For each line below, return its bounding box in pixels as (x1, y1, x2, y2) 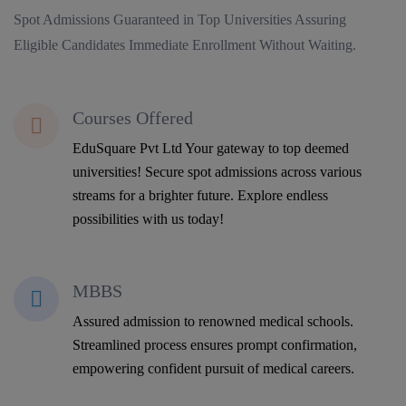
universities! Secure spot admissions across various (72, 163, 362, 179)
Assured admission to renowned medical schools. (72, 313, 353, 329)
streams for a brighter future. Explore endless (72, 187, 328, 203)
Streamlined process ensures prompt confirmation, (72, 336, 357, 353)
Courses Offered (72, 107, 193, 128)
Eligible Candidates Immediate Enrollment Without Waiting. (14, 36, 356, 53)
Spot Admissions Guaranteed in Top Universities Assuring (14, 11, 346, 27)
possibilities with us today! (72, 210, 224, 227)
